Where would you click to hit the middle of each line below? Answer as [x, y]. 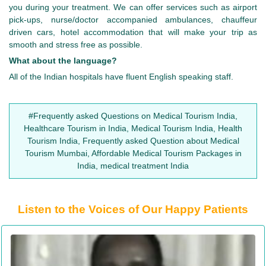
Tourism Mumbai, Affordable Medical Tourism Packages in [133, 153]
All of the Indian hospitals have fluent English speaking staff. [121, 77]
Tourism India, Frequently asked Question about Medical [133, 141]
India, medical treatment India [133, 166]
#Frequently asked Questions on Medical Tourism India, [133, 116]
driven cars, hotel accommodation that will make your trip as [133, 32]
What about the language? [63, 61]
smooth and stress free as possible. [76, 45]
